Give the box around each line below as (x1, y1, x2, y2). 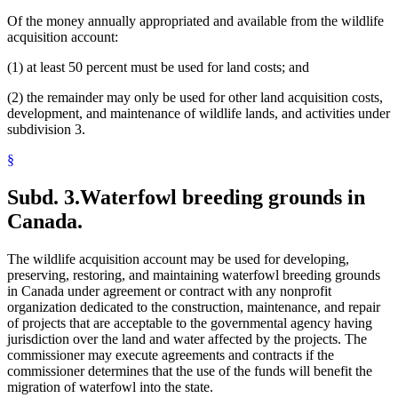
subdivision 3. (7, 122, 85, 138)
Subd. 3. (7, 185, 80, 209)
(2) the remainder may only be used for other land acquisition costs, (7, 90, 383, 106)
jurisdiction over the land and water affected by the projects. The (7, 330, 367, 346)
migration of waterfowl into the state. (7, 378, 213, 394)
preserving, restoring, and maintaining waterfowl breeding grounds (7, 267, 380, 283)
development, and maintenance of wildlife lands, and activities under (7, 106, 390, 122)
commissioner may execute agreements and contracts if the (7, 346, 334, 362)
